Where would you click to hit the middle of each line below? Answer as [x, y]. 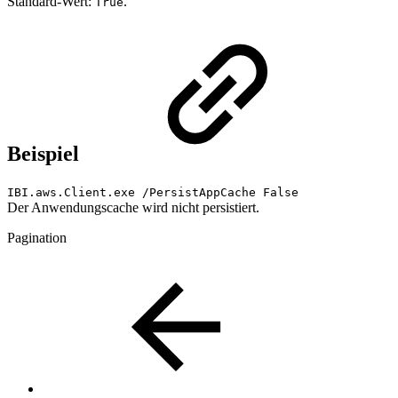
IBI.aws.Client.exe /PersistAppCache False [153, 193]
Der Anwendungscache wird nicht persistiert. [133, 208]
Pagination [37, 238]
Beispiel [46, 154]
